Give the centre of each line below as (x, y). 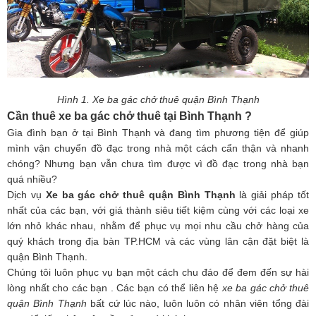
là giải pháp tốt (272, 195)
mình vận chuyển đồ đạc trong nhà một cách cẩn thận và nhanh (158, 148)
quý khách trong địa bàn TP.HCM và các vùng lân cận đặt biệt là (158, 242)
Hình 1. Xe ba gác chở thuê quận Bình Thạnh (158, 100)
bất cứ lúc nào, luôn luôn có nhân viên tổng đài (198, 304)
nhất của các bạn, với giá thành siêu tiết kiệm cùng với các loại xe (158, 211)
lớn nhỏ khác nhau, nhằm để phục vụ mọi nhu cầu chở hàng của (158, 226)
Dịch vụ (26, 195)
